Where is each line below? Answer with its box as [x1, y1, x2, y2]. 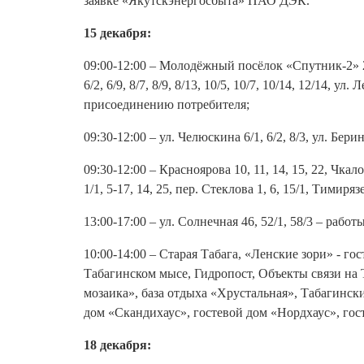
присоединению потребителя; [84, 97, 249, 111]
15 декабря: [84, 26, 151, 40]
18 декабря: [84, 338, 151, 352]
